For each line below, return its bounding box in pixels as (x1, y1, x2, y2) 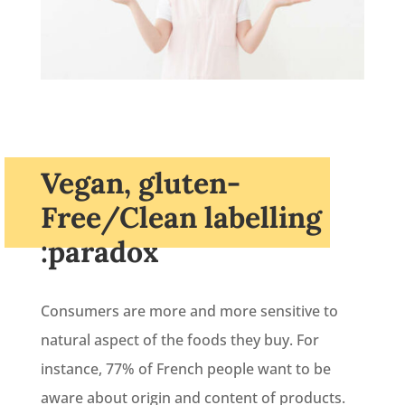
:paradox (40, 232, 159, 270)
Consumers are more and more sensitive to (40, 300, 338, 321)
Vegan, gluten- (40, 164, 240, 202)
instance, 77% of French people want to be (40, 358, 331, 379)
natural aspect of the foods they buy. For (40, 329, 319, 350)
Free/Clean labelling (40, 198, 322, 236)
